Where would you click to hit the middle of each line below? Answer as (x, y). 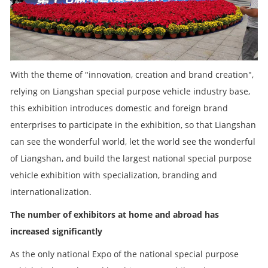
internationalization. (51, 191)
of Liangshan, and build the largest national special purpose (131, 158)
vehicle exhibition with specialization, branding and (114, 175)
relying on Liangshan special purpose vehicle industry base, (130, 91)
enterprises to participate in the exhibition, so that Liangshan (133, 124)
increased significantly (56, 231)
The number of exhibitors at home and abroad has (115, 214)
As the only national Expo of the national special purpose (124, 254)
